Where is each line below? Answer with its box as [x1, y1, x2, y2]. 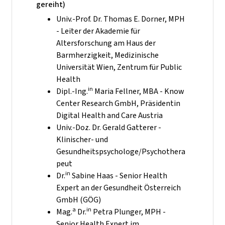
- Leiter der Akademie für [56, 25, 140, 36]
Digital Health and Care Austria [56, 109, 163, 121]
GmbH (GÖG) [56, 194, 101, 205]
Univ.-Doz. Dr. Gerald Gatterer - [56, 122, 161, 133]
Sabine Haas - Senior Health [70, 170, 167, 181]
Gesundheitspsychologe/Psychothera [56, 146, 185, 157]
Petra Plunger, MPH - [91, 206, 166, 217]
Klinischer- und [56, 134, 108, 145]
